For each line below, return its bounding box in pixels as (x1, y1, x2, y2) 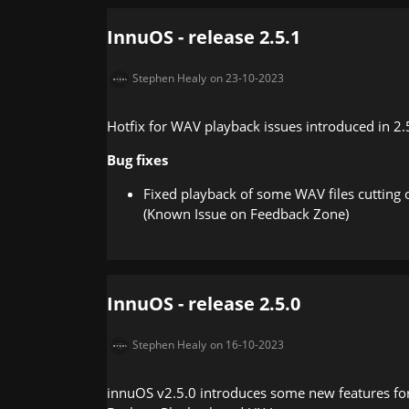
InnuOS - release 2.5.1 (107, 24, 300, 49)
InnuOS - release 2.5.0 (107, 290, 300, 316)
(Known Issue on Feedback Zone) (143, 204, 349, 223)
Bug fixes (107, 150, 168, 169)
